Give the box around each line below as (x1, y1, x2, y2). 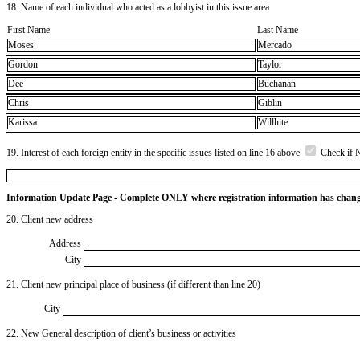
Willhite (258, 117, 288, 129)
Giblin (258, 97, 282, 109)
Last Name (257, 23, 298, 35)
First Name (7, 23, 50, 35)
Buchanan (258, 78, 296, 90)
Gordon (8, 59, 38, 71)
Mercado (258, 39, 292, 51)
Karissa (8, 117, 37, 129)
